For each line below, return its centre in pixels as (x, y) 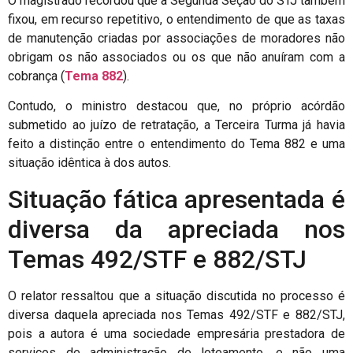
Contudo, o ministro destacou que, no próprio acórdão (176, 106)
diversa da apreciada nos (176, 229)
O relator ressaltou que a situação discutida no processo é (176, 295)
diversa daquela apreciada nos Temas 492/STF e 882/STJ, (176, 314)
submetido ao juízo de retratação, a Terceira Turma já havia (176, 125)
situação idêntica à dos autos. (89, 163)
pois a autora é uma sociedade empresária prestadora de (176, 333)
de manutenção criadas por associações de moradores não (176, 38)
